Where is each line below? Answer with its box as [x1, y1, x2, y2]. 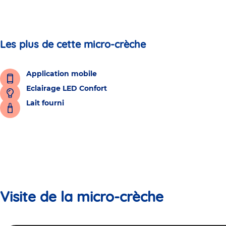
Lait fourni [26, 98, 64, 107]
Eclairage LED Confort [26, 83, 107, 93]
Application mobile [26, 69, 97, 78]
